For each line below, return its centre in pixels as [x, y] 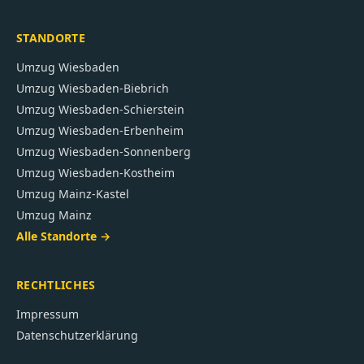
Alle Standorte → [63, 236]
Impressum [48, 314]
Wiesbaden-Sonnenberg [125, 152]
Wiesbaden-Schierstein [121, 109]
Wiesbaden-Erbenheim [121, 130]
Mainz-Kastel [94, 194]
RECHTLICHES [56, 285]
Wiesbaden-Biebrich [114, 88]
